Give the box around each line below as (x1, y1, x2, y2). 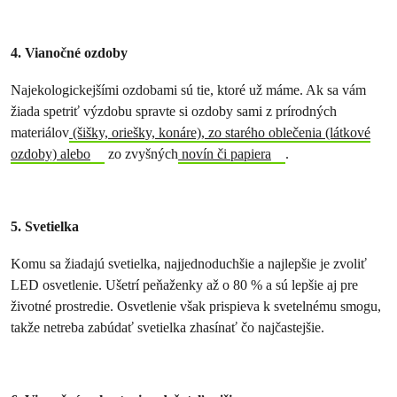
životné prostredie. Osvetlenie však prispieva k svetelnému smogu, (11, 298, 381, 315)
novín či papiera (177, 145, 271, 162)
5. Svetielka (11, 218, 79, 235)
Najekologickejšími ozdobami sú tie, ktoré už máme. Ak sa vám (11, 82, 366, 98)
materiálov (11, 124, 69, 141)
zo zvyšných (104, 145, 178, 162)
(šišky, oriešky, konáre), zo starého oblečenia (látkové (69, 124, 370, 141)
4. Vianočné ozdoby (11, 44, 128, 61)
